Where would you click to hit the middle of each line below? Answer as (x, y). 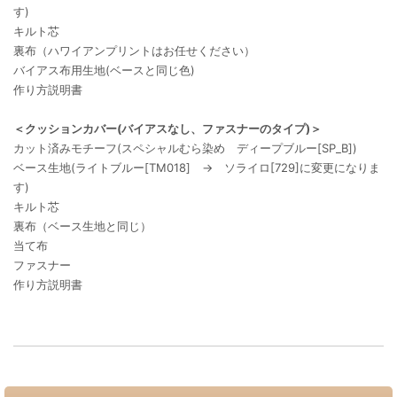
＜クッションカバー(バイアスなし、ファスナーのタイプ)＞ (167, 129)
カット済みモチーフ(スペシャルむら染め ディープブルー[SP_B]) (185, 148)
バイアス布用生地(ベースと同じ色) (104, 70)
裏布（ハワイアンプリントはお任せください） (134, 51)
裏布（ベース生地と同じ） (82, 226)
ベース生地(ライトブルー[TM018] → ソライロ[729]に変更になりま (197, 168)
